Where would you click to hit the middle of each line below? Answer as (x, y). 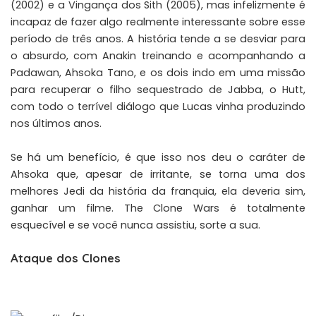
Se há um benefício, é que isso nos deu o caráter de (158, 157)
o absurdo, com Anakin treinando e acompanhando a (158, 55)
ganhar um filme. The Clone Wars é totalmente (158, 208)
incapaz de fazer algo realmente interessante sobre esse (158, 22)
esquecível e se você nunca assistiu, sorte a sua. (135, 225)
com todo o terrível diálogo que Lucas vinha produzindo (158, 106)
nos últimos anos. (56, 123)
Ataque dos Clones (66, 257)
